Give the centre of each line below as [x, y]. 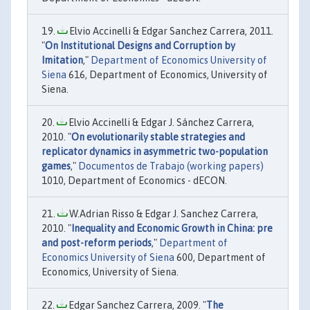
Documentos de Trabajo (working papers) [171, 166]
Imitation [62, 61]
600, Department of [220, 258]
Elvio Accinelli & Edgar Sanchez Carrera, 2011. [170, 31]
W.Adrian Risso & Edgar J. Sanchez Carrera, [163, 214]
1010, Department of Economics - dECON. [134, 181]
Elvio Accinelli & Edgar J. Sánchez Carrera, [160, 123]
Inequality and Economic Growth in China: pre [172, 229]
